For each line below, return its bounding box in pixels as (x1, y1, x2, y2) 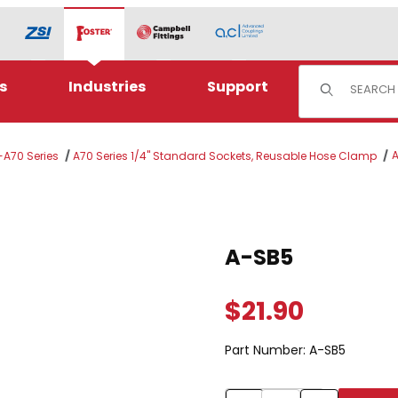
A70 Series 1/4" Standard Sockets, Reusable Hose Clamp (73, 148, 378, 163)
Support (206, 76, 268, 97)
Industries (68, 76, 146, 97)
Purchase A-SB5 (224, 225, 322, 243)
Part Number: (224, 340, 309, 359)
